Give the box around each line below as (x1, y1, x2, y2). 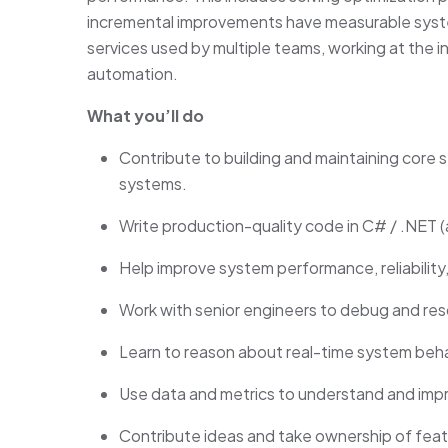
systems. (119, 173, 187, 194)
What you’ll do (87, 105, 204, 126)
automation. (87, 63, 178, 84)
